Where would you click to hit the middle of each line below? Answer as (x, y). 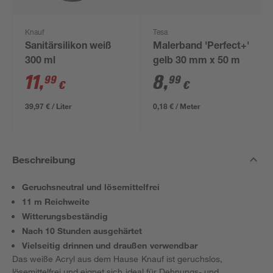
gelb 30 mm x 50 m (197, 62)
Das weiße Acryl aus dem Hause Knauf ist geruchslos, (117, 259)
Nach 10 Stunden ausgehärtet (82, 231)
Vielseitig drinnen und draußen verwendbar (110, 245)
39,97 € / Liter (49, 106)
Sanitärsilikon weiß (69, 47)
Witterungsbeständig (65, 216)
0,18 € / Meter (177, 106)
